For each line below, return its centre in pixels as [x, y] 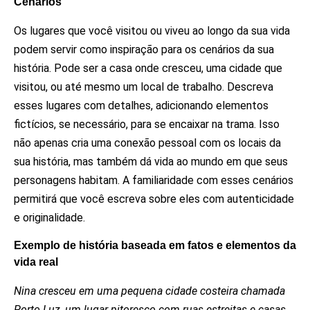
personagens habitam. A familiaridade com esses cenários [154, 181]
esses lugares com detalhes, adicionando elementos [141, 106]
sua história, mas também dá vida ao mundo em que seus [151, 162]
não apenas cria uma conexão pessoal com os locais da [147, 143]
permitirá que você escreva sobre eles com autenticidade [154, 199]
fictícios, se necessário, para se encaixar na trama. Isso [147, 125]
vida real [36, 262]
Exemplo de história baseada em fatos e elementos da [155, 245]
